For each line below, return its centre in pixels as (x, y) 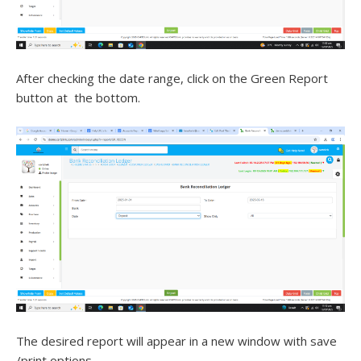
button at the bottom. (78, 98)
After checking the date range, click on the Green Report (172, 79)
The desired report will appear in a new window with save (176, 340)
